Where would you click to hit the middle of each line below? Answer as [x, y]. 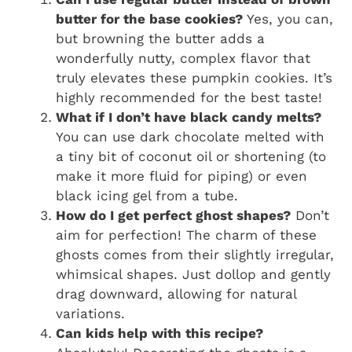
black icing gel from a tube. [147, 195]
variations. [90, 313]
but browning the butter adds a [160, 38]
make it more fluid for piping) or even [181, 176]
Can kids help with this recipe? [159, 333]
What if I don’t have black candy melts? [189, 117]
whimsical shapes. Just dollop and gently [193, 274]
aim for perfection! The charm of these [186, 235]
